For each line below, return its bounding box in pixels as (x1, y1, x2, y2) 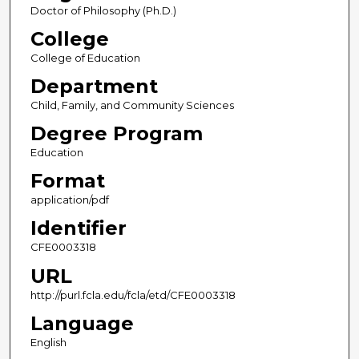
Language (30, 311, 134, 335)
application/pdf (30, 193, 109, 207)
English (30, 335, 67, 349)
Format (30, 169, 105, 193)
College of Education (30, 51, 140, 65)
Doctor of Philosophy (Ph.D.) (30, 4, 176, 18)
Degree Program (30, 122, 203, 146)
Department (30, 75, 158, 99)
